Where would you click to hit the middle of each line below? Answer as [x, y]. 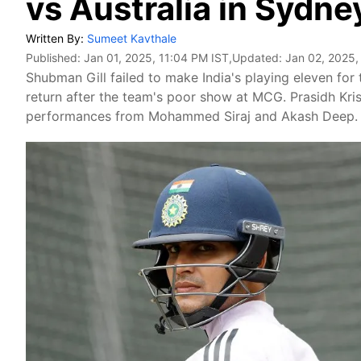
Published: [55, 58]
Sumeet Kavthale [132, 38]
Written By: [56, 38]
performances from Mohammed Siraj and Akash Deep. [192, 116]
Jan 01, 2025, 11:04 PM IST [156, 58]
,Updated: [257, 58]
